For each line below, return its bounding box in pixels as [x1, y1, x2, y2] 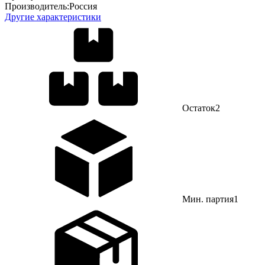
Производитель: [5, 1, 69, 12]
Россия [69, 1, 97, 12]
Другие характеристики [5, 12, 101, 22]
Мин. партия [182, 194, 234, 205]
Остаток [182, 103, 215, 114]
